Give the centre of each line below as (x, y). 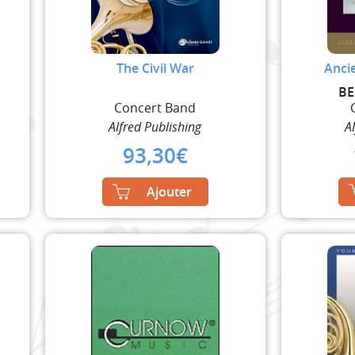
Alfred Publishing (155, 126)
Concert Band (155, 107)
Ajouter (169, 191)
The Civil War (155, 68)
